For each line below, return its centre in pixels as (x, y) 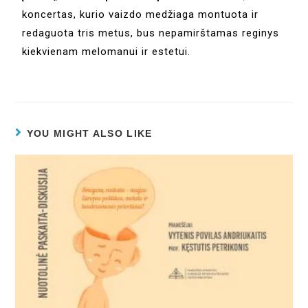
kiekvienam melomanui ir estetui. (108, 52)
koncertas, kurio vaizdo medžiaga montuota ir (141, 15)
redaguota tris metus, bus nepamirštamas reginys (151, 33)
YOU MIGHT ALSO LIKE (89, 134)
